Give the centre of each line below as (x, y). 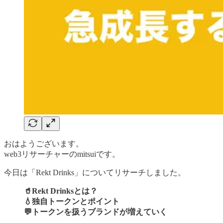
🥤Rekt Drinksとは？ (61, 191)
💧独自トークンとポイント (72, 201)
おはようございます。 (44, 143)
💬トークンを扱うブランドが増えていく (96, 212)
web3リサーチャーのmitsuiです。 (62, 154)
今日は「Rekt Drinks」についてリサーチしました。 (95, 172)
